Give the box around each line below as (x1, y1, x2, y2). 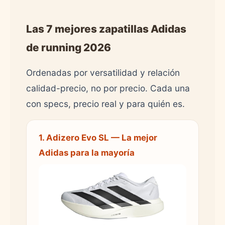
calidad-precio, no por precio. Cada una (26, 82, 190, 93)
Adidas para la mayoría (39, 147, 135, 158)
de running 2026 (26, 41, 111, 54)
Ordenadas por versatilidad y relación (26, 67, 180, 78)
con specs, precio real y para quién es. (26, 98, 185, 109)
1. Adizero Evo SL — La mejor (39, 132, 157, 143)
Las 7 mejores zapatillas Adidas (26, 22, 186, 35)
